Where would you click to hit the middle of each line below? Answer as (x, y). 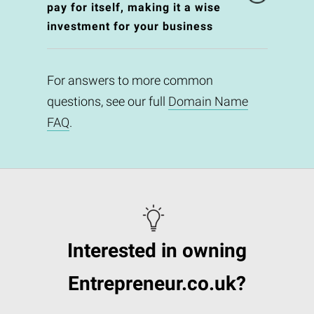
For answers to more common (130, 81)
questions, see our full (107, 102)
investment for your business (130, 27)
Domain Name (208, 102)
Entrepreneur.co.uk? (157, 284)
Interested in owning (157, 251)
